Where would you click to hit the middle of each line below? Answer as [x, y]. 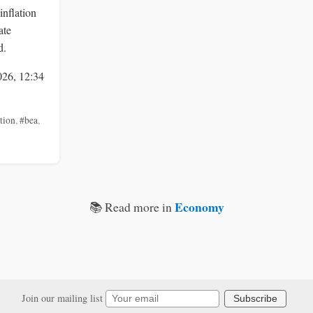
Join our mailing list [64, 298]
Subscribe [256, 298]
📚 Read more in [132, 206]
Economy [199, 206]
